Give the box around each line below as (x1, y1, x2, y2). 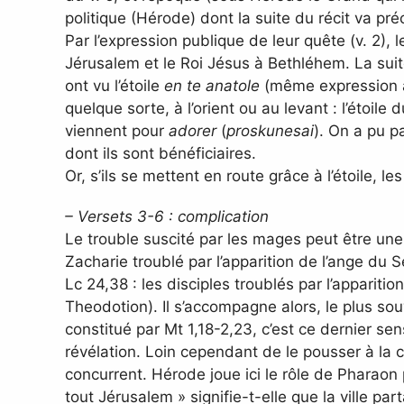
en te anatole (164, 77, 260, 96)
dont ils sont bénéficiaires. (65, 144, 256, 163)
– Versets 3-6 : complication (65, 207, 269, 226)
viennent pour (65, 122, 169, 141)
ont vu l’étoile (65, 77, 164, 96)
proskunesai (226, 122, 314, 141)
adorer (169, 122, 216, 141)
